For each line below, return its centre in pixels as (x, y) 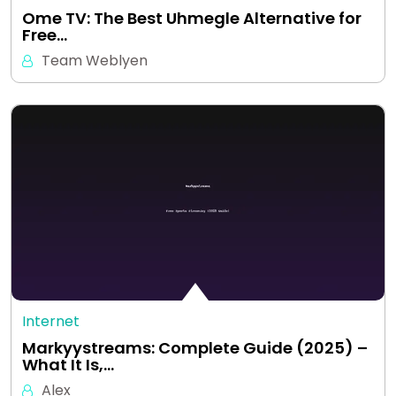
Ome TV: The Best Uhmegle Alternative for (192, 18)
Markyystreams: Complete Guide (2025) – (195, 347)
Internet (51, 321)
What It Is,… (68, 364)
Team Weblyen (95, 60)
